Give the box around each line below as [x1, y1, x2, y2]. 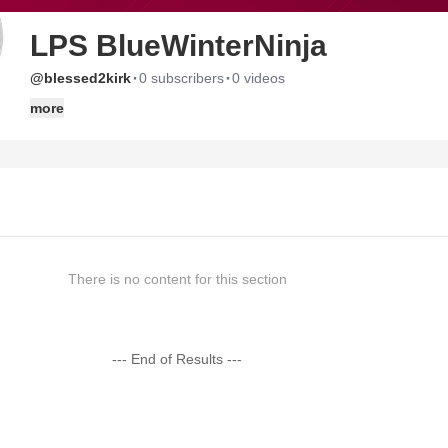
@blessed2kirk [30, 70, 131, 86]
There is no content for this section [67, 271, 287, 287]
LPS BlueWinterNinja [30, 29, 327, 62]
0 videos [232, 70, 285, 86]
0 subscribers [139, 70, 224, 86]
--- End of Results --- [112, 351, 243, 367]
